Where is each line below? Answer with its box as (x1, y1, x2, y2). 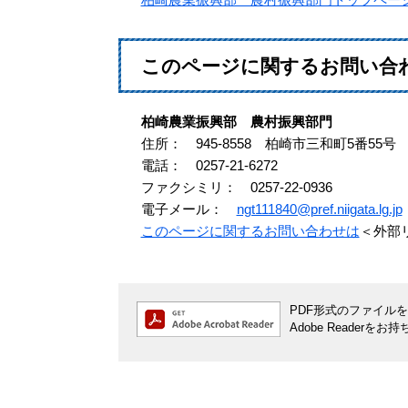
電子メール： (140, 201, 237, 218)
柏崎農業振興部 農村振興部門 (140, 114, 332, 130)
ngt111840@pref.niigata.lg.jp (236, 201, 403, 218)
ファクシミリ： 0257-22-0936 (140, 179, 332, 196)
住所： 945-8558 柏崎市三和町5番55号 (140, 136, 396, 152)
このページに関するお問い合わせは (140, 223, 360, 240)
